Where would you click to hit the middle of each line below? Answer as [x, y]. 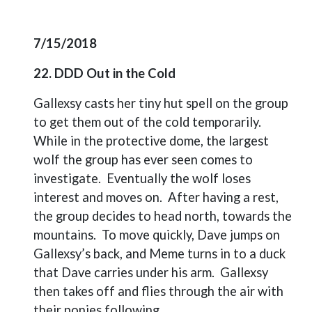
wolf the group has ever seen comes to [143, 159]
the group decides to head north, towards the [163, 216]
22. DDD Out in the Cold [104, 73]
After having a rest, [223, 197]
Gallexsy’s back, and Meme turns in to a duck [159, 253]
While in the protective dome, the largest [151, 141]
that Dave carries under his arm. [124, 272]
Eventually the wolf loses [179, 178]
